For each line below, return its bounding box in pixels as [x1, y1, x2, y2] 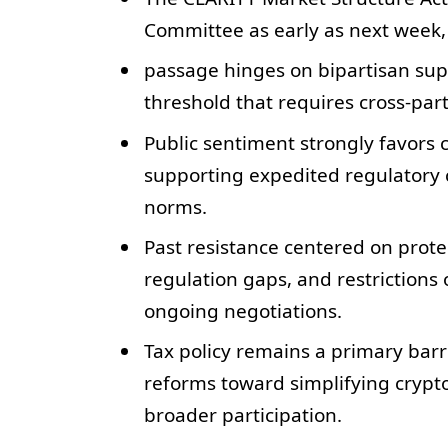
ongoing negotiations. [143, 297, 342, 324]
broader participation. [143, 402, 342, 429]
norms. [143, 193, 207, 220]
